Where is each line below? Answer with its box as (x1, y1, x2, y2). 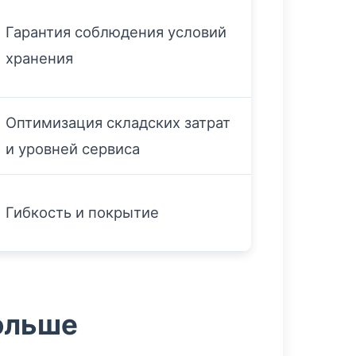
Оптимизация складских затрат (6, 114, 230, 131)
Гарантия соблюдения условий (6, 23, 226, 41)
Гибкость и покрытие (6, 203, 159, 221)
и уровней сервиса (6, 140, 140, 157)
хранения (6, 49, 73, 67)
